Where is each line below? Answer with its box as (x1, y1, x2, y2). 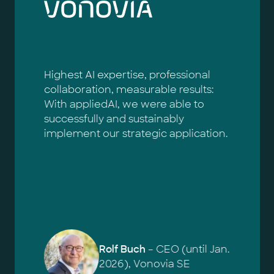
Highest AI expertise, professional (43, 68, 210, 81)
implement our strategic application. (43, 127, 228, 140)
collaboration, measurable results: (43, 83, 214, 96)
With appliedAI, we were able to (43, 98, 204, 111)
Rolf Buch (98, 243, 146, 256)
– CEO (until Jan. (145, 243, 230, 256)
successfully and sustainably (43, 113, 184, 125)
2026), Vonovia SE (98, 257, 190, 270)
